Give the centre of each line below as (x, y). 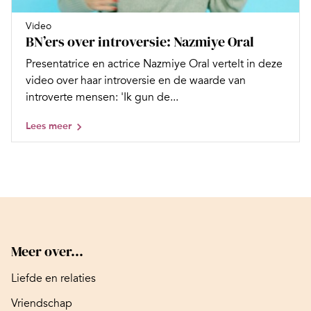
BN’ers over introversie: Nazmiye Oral (140, 41)
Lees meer (49, 126)
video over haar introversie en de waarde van (136, 80)
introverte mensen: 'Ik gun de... (102, 97)
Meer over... (47, 251)
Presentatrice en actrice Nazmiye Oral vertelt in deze (154, 64)
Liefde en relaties (53, 278)
